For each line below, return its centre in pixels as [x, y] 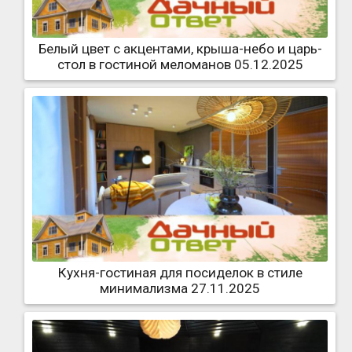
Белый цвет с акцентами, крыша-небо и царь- [180, 48]
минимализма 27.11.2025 [180, 288]
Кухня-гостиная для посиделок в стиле [180, 272]
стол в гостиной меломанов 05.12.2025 [180, 64]
